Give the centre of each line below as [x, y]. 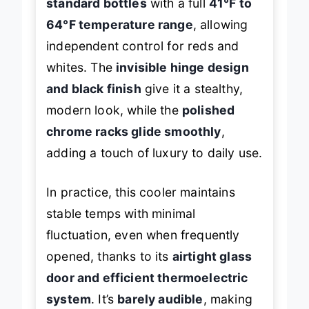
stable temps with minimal [121, 214]
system [69, 299]
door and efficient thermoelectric [147, 278]
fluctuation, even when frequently [143, 235]
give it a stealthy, [192, 88]
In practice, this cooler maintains [141, 192]
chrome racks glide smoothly [134, 131]
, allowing [220, 24]
